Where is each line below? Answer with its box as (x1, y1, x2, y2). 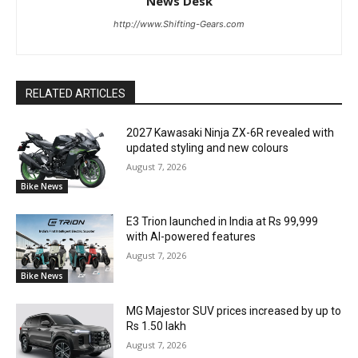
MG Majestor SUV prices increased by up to (126, 304, 342, 317)
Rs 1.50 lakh (126, 319, 187, 332)
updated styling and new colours (126, 141, 289, 154)
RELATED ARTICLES (26, 86, 125, 100)
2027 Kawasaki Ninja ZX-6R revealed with (126, 125, 335, 139)
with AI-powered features (126, 230, 257, 244)
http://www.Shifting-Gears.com (113, 18, 245, 30)
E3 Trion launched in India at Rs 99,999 (126, 215, 319, 229)
